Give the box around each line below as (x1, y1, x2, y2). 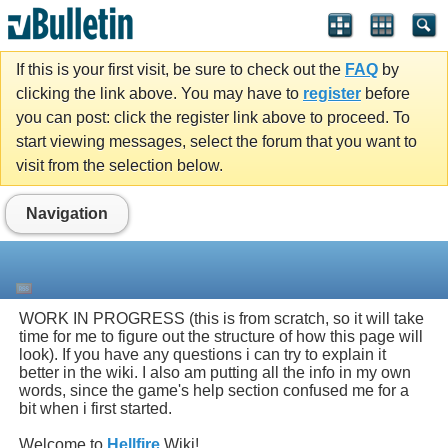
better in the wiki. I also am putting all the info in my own (19, 364, 412, 382)
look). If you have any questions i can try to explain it (19, 346, 387, 364)
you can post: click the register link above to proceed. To (16, 109, 410, 127)
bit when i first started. (19, 400, 173, 418)
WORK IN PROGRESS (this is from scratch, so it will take (19, 310, 425, 328)
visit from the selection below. (16, 157, 223, 175)
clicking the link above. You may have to (16, 85, 303, 103)
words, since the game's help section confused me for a (19, 382, 410, 400)
